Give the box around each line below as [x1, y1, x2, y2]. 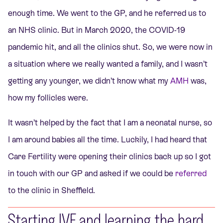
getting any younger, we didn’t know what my [8, 76, 168, 86]
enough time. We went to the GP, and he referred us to [8, 8, 206, 18]
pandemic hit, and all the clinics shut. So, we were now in [8, 42, 213, 52]
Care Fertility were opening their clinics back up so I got [8, 151, 211, 161]
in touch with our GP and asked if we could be [8, 168, 175, 178]
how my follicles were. [8, 93, 88, 103]
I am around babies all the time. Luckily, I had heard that [8, 134, 207, 144]
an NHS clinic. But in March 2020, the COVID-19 [8, 25, 185, 35]
